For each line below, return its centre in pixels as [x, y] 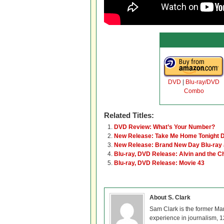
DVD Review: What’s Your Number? [164, 127]
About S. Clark [170, 197]
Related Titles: [129, 115]
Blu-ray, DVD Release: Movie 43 [159, 163]
